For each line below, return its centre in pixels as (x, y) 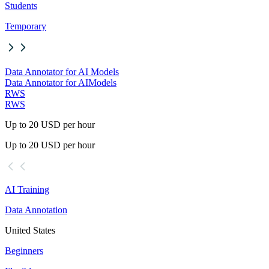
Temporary (26, 26)
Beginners (24, 251)
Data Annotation (36, 210)
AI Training (27, 190)
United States (30, 231)
